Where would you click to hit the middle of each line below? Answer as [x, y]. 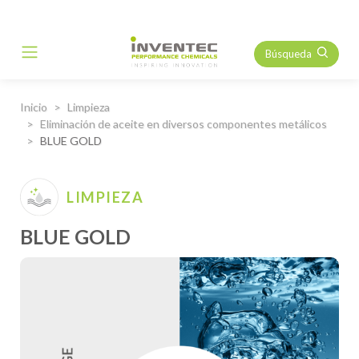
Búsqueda [288, 54]
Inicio [34, 107]
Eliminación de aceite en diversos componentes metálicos [184, 124]
